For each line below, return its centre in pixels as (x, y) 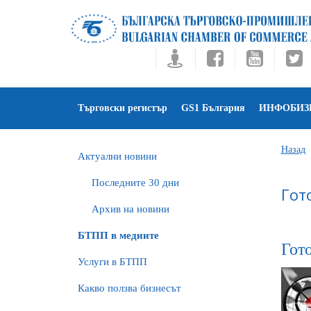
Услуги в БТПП (112, 262)
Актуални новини (117, 156)
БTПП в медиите (118, 235)
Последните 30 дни (135, 183)
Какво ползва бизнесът (129, 288)
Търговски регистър (123, 108)
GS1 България (213, 108)
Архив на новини (131, 209)
